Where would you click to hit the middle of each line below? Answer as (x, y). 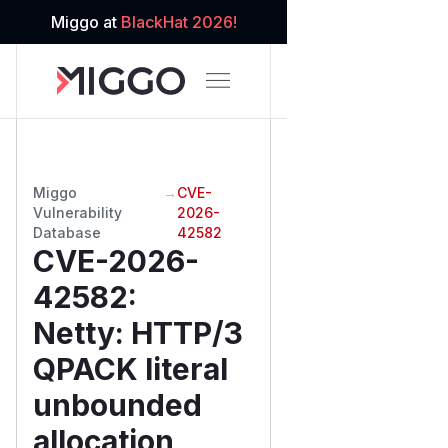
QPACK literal (130, 368)
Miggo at (85, 22)
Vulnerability (77, 212)
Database (67, 232)
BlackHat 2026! (178, 22)
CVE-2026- (116, 260)
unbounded (117, 404)
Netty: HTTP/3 (138, 332)
